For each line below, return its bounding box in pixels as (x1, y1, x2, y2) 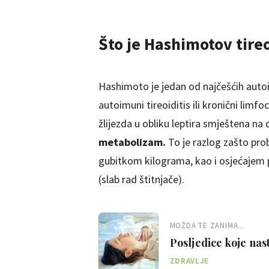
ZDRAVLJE (169, 255, 209, 266)
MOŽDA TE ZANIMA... (169, 220, 245, 231)
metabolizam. (98, 134, 168, 149)
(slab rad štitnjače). (98, 172, 184, 186)
